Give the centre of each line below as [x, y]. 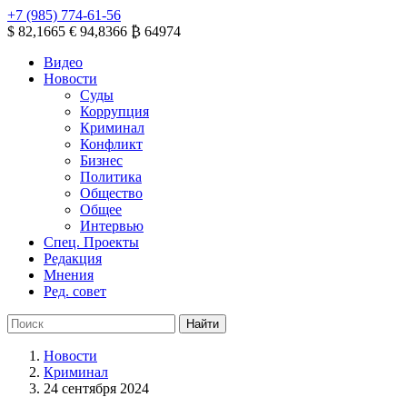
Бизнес [101, 160]
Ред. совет [75, 291]
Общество [111, 193]
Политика [111, 177]
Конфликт [111, 144]
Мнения [69, 275]
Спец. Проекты [91, 242]
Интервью [112, 226]
